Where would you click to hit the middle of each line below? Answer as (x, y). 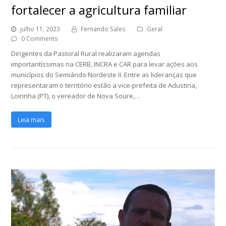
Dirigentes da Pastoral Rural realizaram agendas (86, 54)
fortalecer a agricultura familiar (99, 10)
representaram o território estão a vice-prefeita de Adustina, (104, 86)
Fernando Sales (103, 29)
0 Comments (40, 39)
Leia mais (32, 120)
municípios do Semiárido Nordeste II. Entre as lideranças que (104, 75)
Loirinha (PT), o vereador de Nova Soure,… (76, 96)
